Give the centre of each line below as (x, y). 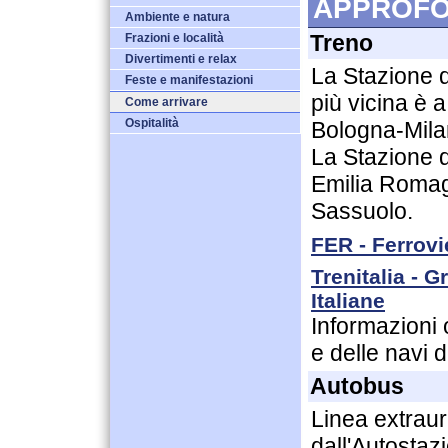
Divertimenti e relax (181, 59)
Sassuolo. (362, 211)
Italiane (348, 301)
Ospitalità (152, 123)
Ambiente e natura (177, 17)
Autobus (357, 386)
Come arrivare (166, 102)
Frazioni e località (174, 38)
